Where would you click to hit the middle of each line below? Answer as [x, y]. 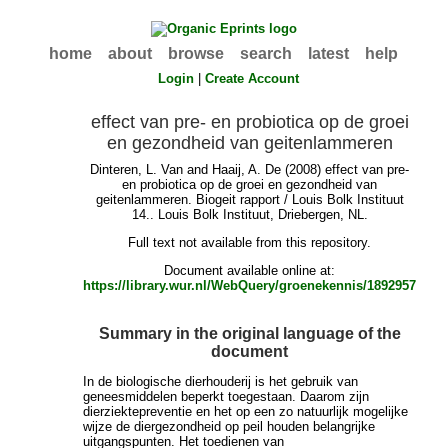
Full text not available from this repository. [250, 243]
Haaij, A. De [247, 170]
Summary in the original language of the [249, 333]
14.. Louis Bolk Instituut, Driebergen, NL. [249, 215]
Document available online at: [250, 271]
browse [196, 53]
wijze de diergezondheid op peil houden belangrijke [229, 426]
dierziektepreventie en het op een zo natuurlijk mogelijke [246, 411]
